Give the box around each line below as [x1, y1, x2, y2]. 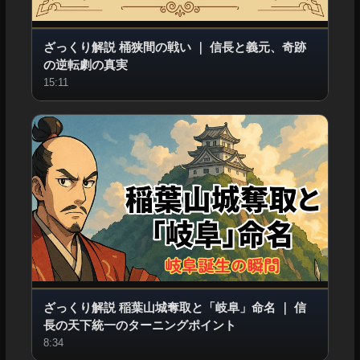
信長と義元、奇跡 [209, 39, 306, 54]
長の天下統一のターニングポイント [43, 317, 236, 332]
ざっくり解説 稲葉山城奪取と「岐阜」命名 [43, 300, 276, 314]
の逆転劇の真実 [43, 57, 128, 72]
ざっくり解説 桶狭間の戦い [43, 39, 191, 54]
